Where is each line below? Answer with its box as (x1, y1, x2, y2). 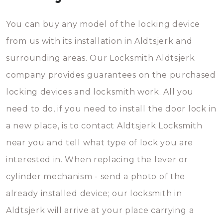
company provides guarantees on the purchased (6, 70, 216, 80)
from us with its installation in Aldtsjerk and (6, 36, 193, 46)
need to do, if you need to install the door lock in (6, 104, 217, 113)
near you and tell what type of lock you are (6, 138, 194, 147)
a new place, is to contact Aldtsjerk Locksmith (6, 121, 203, 130)
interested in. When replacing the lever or (6, 155, 188, 164)
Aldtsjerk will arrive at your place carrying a (6, 206, 194, 215)
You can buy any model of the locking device (6, 19, 201, 29)
